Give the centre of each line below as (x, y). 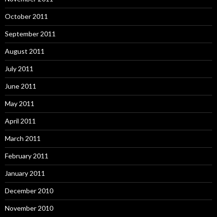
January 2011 (25, 173)
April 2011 (20, 121)
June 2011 (21, 86)
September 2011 (30, 33)
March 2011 (23, 138)
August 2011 (25, 51)
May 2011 (20, 103)
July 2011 (19, 68)
